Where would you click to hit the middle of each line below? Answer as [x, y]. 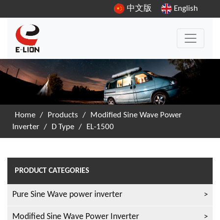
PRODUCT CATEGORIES [52, 171]
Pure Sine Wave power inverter [67, 195]
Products [63, 115]
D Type [63, 127]
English [185, 9]
